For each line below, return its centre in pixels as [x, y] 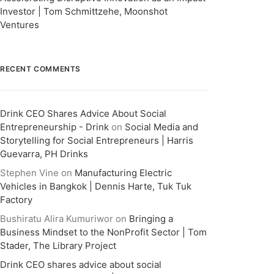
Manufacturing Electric [123, 173]
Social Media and [161, 127]
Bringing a [151, 219]
